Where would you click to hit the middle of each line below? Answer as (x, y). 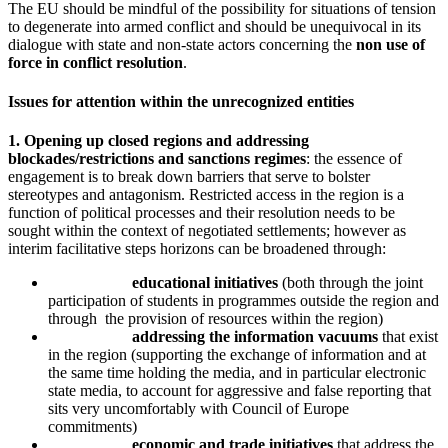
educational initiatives (205, 283)
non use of (390, 44)
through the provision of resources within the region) (215, 319)
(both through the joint (350, 283)
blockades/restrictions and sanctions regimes (157, 159)
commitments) (92, 427)
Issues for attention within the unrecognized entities (181, 102)
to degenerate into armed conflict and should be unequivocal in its (214, 26)
